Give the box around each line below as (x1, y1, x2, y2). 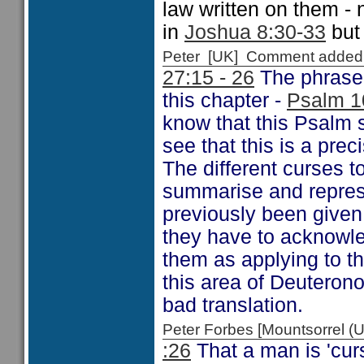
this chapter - (162, 89, 287, 111)
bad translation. (162, 294, 303, 316)
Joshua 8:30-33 (184, 21, 326, 43)
